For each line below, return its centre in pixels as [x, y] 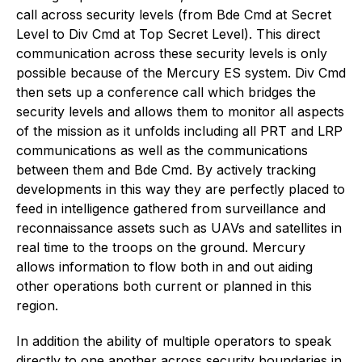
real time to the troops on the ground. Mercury [161, 247]
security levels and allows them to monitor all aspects [180, 111]
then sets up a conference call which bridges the [166, 92]
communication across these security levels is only [172, 53]
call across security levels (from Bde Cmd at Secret [174, 14]
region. [37, 305]
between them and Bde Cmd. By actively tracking [166, 169]
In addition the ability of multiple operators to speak [174, 341]
